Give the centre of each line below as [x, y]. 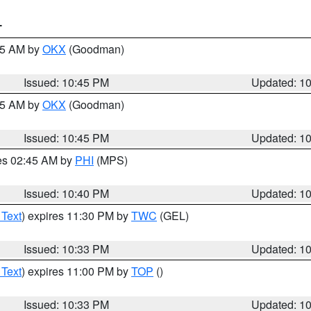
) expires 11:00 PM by [76, 271]
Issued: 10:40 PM [67, 193]
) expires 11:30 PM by [76, 216]
